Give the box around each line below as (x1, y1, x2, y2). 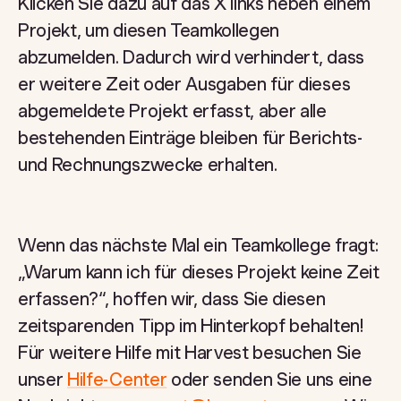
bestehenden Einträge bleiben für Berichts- (18, 127, 363, 149)
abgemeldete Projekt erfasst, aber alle (18, 100, 327, 122)
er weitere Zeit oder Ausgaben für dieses (18, 73, 351, 95)
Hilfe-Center (67, 369, 167, 390)
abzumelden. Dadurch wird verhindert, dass (18, 47, 364, 68)
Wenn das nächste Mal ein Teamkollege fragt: (18, 235, 379, 256)
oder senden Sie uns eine (166, 369, 372, 390)
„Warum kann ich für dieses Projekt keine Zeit (18, 261, 380, 283)
